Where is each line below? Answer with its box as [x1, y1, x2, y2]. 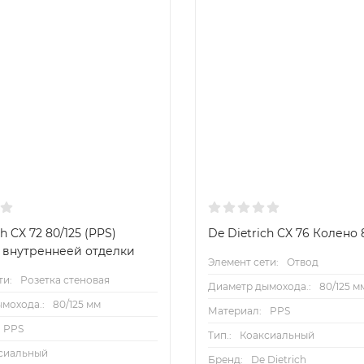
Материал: [207, 304, 262, 317]
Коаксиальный [239, 328, 314, 341]
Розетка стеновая [20, 273, 110, 286]
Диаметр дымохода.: [207, 279, 311, 292]
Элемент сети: [207, 255, 279, 268]
